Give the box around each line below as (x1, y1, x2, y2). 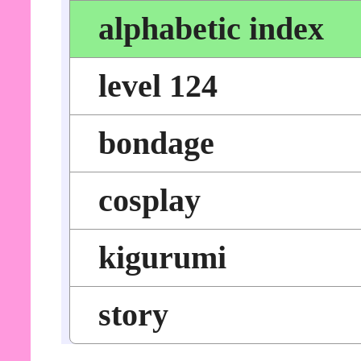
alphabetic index (98, 10, 324, 47)
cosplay (98, 182, 201, 218)
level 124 (98, 68, 218, 104)
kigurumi (98, 239, 226, 276)
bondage (98, 125, 214, 161)
